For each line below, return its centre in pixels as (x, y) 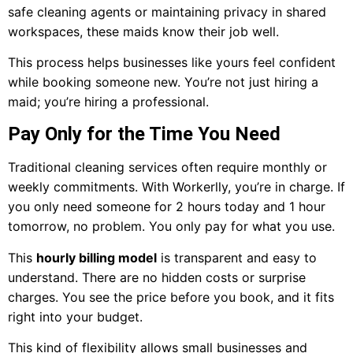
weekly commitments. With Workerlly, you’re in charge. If (176, 187)
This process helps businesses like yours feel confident (172, 63)
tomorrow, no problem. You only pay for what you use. (171, 227)
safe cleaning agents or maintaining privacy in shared (167, 11)
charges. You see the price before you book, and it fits (171, 297)
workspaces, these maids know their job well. (143, 31)
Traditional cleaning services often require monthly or (167, 167)
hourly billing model (97, 257)
